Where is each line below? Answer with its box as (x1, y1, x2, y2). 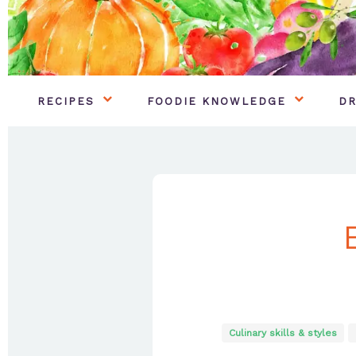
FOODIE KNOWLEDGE (147, 95, 286, 107)
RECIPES (37, 95, 95, 107)
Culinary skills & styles (228, 327, 337, 339)
